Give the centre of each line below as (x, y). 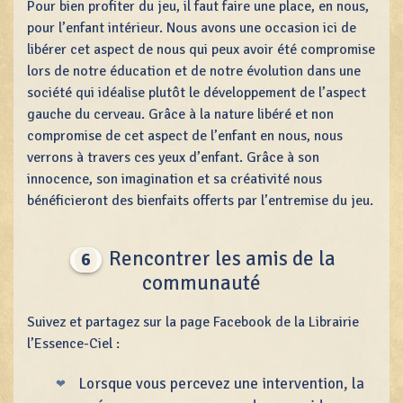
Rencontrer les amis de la (220, 258)
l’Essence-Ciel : (73, 344)
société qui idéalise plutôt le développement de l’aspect (197, 93)
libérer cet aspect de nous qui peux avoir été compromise (201, 50)
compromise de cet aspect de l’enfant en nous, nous (185, 136)
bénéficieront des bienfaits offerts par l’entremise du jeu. (200, 201)
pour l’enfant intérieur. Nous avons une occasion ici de (192, 28)
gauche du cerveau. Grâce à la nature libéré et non (180, 115)
